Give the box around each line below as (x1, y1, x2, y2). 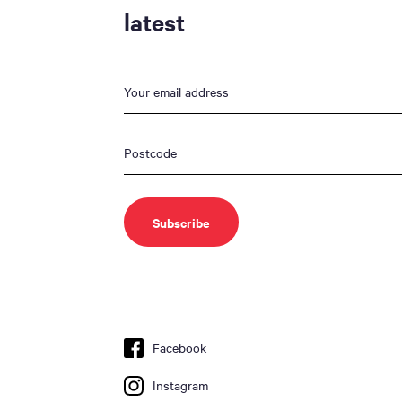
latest (124, 6, 185, 38)
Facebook (153, 338, 206, 356)
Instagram (153, 376, 208, 394)
